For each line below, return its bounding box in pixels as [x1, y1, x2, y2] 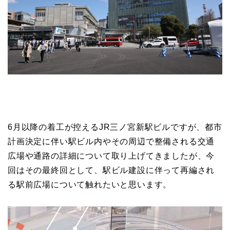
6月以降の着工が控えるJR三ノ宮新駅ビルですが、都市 [8, 123, 222, 132]
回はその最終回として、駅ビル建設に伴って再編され [8, 166, 215, 175]
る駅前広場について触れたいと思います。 [8, 180, 172, 189]
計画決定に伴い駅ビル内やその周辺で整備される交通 [8, 137, 215, 146]
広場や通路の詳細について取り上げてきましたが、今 [8, 151, 215, 161]
